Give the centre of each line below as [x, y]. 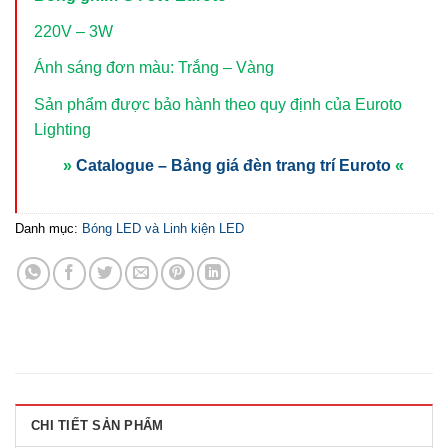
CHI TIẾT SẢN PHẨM [97, 425]
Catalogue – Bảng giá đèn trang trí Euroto [233, 165]
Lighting [62, 129]
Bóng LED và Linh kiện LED [163, 229]
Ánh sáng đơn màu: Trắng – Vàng [154, 68]
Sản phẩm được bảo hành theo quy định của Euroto [218, 104]
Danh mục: [48, 229]
